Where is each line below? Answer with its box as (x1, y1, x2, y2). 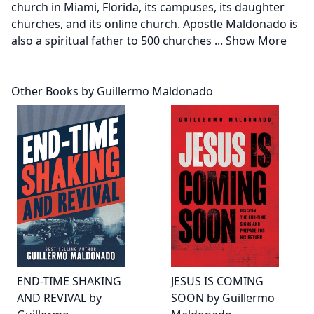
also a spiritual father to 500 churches (11, 33, 214, 48)
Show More (226, 33, 287, 48)
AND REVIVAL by (17, 290, 102, 306)
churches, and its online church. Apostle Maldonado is (11, 16, 298, 32)
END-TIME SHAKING (17, 273, 121, 289)
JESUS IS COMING (171, 273, 264, 289)
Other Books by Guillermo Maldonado (11, 83, 213, 99)
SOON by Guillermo (171, 290, 275, 306)
